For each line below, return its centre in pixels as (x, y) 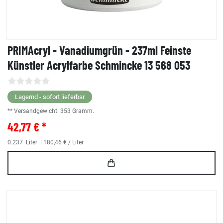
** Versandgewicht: (34, 111)
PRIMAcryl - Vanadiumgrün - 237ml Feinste (99, 50)
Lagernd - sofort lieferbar (50, 97)
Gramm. (83, 111)
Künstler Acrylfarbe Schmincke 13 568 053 (99, 65)
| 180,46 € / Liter (61, 143)
